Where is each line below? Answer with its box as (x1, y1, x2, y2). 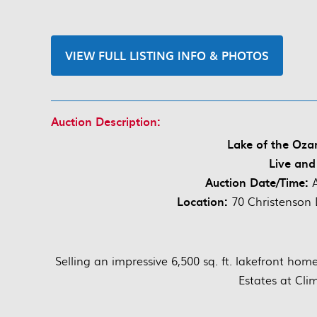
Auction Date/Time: (204, 173, 312, 190)
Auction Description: (51, 112, 161, 129)
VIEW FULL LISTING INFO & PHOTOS (65, 46, 269, 64)
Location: (176, 192, 228, 209)
